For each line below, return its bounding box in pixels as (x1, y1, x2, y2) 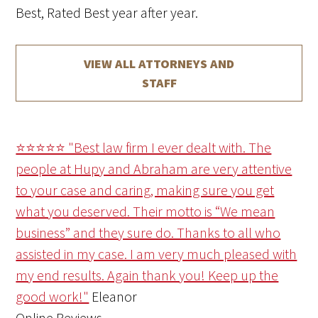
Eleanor (92, 287, 138, 306)
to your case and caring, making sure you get (16, 181, 275, 199)
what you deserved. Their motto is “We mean (16, 202, 275, 221)
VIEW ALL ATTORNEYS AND (84, 55, 234, 72)
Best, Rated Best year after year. (16, 4, 199, 22)
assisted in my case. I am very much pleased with (16, 245, 297, 263)
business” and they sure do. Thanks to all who (16, 224, 281, 242)
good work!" (16, 287, 89, 306)
